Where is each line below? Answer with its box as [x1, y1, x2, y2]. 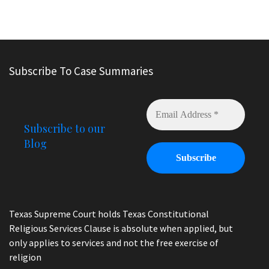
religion [9, 251, 41, 264]
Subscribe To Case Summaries [9, 64, 153, 79]
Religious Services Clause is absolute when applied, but [9, 222, 233, 235]
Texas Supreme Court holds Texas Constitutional [9, 208, 209, 220]
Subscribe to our [24, 121, 105, 136]
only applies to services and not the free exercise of [9, 237, 219, 249]
